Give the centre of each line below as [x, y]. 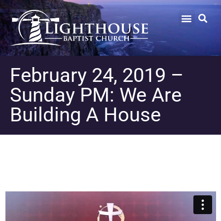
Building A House [85, 114]
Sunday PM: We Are [96, 95]
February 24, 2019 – [97, 75]
